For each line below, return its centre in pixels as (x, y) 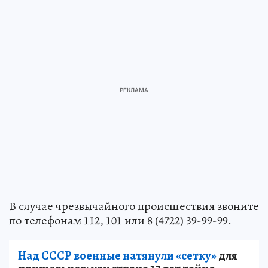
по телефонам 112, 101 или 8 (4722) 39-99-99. (120, 220)
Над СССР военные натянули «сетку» (117, 255)
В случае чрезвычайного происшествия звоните (134, 206)
